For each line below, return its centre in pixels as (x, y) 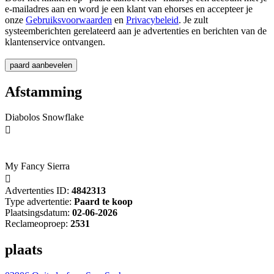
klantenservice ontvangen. (55, 42)
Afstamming (43, 91)
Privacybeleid (152, 20)
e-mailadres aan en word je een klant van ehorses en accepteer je (129, 9)
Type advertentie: (38, 202)
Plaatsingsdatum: (37, 213)
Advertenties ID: (37, 191)
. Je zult (193, 20)
